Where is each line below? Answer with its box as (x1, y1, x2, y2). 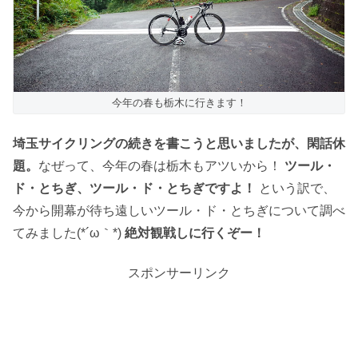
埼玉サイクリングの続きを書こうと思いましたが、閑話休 (13, 136, 345, 150)
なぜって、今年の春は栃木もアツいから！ (38, 158, 284, 173)
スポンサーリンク (128, 265, 230, 280)
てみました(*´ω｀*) (13, 225, 125, 240)
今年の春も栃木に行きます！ (111, 97, 247, 109)
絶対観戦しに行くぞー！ (125, 225, 265, 240)
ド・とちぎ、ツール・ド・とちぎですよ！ (13, 181, 256, 195)
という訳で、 (256, 181, 336, 195)
